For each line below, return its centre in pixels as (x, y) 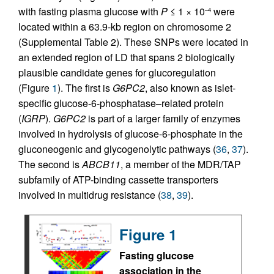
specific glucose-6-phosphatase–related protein (121, 103)
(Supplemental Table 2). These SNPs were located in (133, 42)
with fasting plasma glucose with (90, 11)
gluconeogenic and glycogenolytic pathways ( (117, 149)
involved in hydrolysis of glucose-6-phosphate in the (131, 134)
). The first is (85, 88)
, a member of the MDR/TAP (181, 164)
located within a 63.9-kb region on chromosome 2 (125, 27)
